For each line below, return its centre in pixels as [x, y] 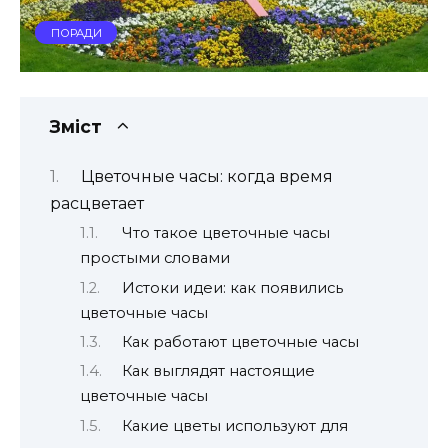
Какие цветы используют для [234, 425]
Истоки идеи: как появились [232, 287]
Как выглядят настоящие [218, 371]
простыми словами [155, 258]
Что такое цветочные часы [225, 233]
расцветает [97, 203]
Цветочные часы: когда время [206, 176]
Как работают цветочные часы [240, 342]
